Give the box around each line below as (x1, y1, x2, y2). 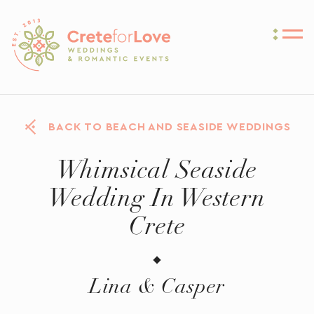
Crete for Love (10, 18, 95, 29)
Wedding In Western (48, 189, 266, 214)
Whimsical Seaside (56, 161, 258, 186)
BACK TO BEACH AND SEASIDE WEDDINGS (48, 121, 291, 133)
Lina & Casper (88, 278, 226, 299)
